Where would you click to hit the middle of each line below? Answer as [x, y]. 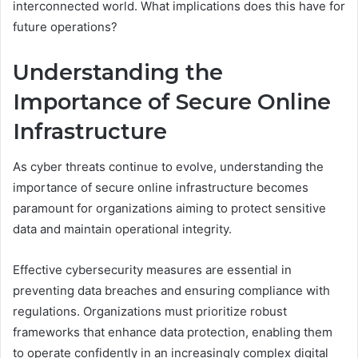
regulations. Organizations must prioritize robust [150, 312]
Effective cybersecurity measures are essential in [152, 270]
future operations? [65, 26]
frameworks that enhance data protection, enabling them [173, 332]
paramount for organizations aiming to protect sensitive [169, 209]
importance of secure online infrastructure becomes [161, 188]
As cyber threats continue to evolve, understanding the [168, 167]
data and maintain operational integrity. [122, 229]
